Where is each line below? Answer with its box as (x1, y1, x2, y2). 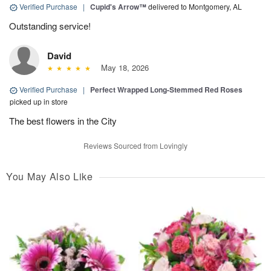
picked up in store (10, 96, 68, 107)
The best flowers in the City (9, 114, 117, 128)
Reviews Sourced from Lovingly (83, 140, 188, 151)
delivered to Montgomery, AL (148, 1, 242, 12)
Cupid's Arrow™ (90, 1, 146, 13)
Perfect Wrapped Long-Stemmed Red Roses (90, 84, 243, 96)
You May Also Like (6, 169, 93, 184)
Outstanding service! (9, 19, 91, 33)
